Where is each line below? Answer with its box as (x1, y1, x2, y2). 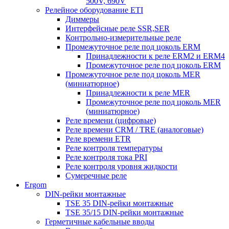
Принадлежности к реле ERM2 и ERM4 (86, 51, 225, 60)
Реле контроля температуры (65, 143, 163, 152)
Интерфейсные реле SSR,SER (65, 24, 170, 33)
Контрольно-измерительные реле (65, 33, 181, 42)
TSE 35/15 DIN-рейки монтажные (65, 208, 184, 217)
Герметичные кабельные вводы (45, 217, 154, 226)
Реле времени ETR (65, 134, 131, 143)
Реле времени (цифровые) (65, 116, 156, 125)
